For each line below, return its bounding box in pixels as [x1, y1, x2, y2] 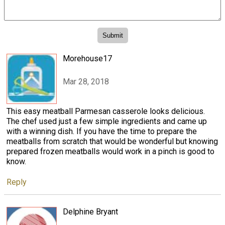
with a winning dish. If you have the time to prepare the [7, 126, 197, 136]
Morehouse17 [63, 53, 112, 63]
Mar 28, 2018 [63, 77, 109, 87]
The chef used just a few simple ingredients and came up [7, 116, 207, 126]
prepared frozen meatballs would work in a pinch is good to [7, 146, 214, 156]
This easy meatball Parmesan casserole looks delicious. [7, 106, 205, 116]
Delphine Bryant [63, 206, 118, 216]
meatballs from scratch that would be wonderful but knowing [7, 136, 218, 146]
